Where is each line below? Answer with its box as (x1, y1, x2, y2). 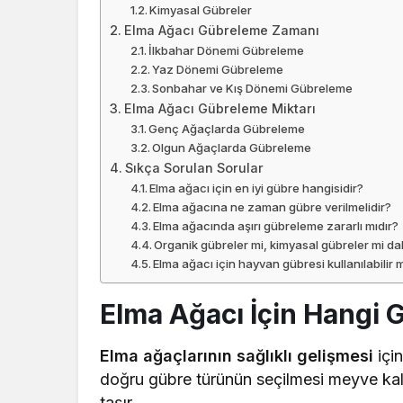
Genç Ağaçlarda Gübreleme (148, 121, 306, 137)
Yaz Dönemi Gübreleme (152, 62, 284, 77)
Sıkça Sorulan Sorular (124, 160, 264, 176)
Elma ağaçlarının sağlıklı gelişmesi (100, 346, 374, 366)
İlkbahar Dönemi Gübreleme (148, 43, 305, 58)
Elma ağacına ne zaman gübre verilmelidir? (153, 200, 392, 215)
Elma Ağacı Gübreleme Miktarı (123, 101, 316, 117)
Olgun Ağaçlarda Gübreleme (152, 140, 312, 156)
